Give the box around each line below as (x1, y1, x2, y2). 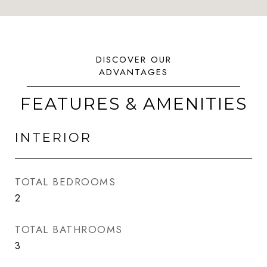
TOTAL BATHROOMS (15, 222, 123, 237)
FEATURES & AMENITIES (20, 94, 247, 114)
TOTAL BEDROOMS (15, 175, 116, 189)
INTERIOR (15, 130, 92, 145)
